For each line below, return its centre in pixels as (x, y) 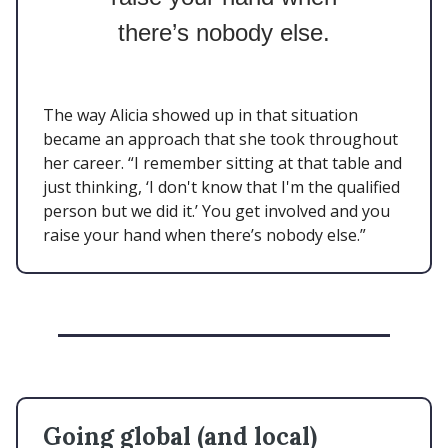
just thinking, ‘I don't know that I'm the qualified (221, 187)
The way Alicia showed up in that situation (200, 115)
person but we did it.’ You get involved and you (216, 211)
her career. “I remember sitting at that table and (222, 163)
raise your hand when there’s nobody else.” (204, 235)
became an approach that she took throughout (220, 139)
